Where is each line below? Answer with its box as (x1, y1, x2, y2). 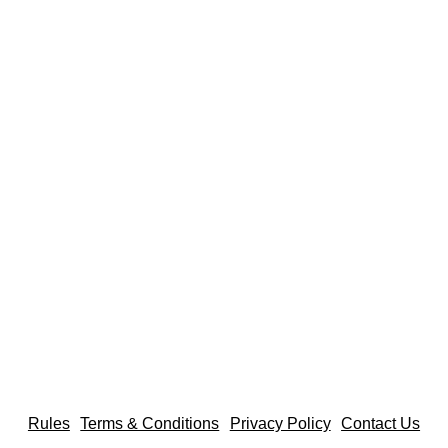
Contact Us (341, 415, 421, 432)
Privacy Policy (229, 415, 331, 432)
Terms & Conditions (80, 415, 220, 432)
